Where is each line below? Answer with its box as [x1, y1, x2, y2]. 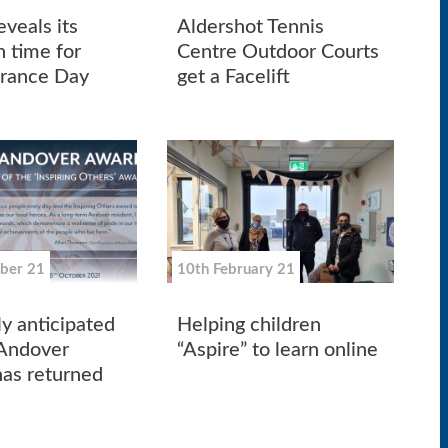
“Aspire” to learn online [177, 340, 379, 361]
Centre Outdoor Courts [177, 42, 380, 63]
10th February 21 [177, 261, 296, 277]
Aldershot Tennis [177, 17, 325, 38]
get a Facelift [177, 67, 291, 88]
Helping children [177, 315, 322, 336]
